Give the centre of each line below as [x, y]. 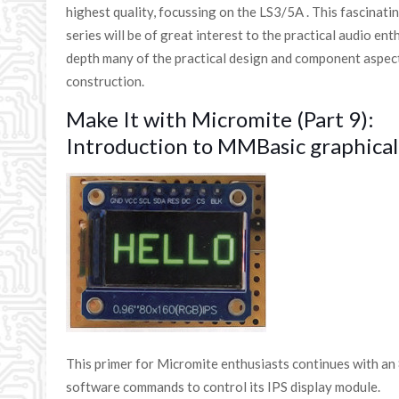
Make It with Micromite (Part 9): [220, 119]
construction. [106, 81]
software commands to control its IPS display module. [224, 387]
